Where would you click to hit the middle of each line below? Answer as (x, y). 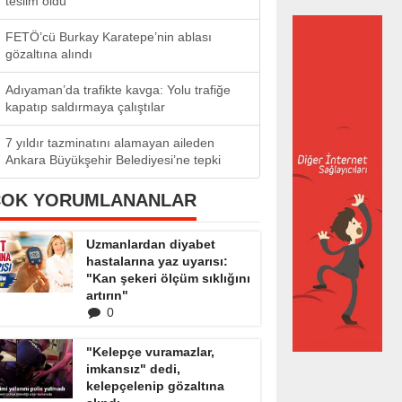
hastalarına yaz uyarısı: (157, 261)
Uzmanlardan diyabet (151, 244)
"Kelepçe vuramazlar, (150, 352)
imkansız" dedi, (133, 369)
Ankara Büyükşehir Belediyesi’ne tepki (113, 160)
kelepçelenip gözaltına (155, 386)
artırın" (107, 295)
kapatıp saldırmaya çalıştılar (85, 107)
